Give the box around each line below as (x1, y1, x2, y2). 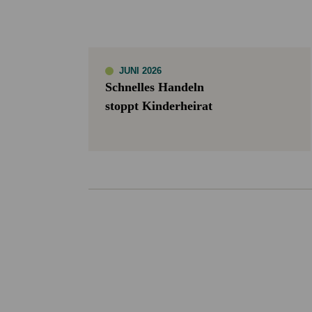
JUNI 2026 (119, 65, 162, 76)
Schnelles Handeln (105, 79, 204, 94)
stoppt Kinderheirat (105, 98, 212, 113)
